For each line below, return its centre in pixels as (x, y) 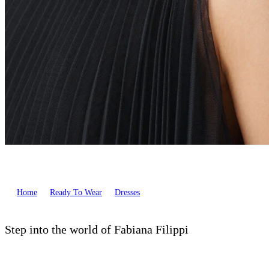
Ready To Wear (76, 193)
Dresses (127, 193)
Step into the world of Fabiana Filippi (97, 230)
